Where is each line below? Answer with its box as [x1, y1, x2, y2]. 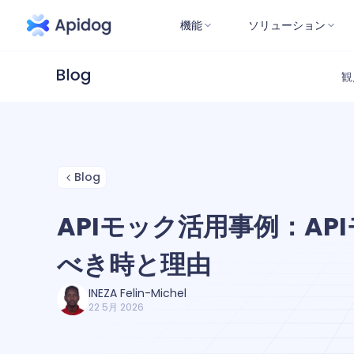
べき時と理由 [57, 247, 211, 282]
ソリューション [248, 17, 326, 33]
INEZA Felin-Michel [88, 285, 186, 301]
